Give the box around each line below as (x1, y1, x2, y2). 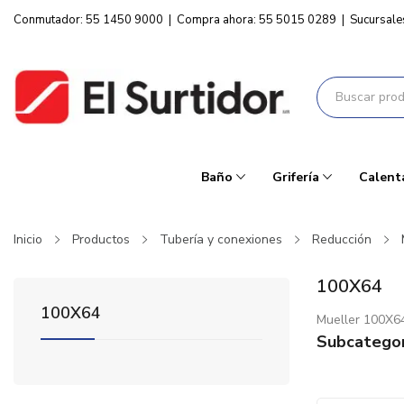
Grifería (271, 169, 319, 187)
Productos (72, 231, 130, 249)
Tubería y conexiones (160, 231, 282, 249)
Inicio (14, 231, 42, 249)
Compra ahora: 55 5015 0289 (177, 12, 336, 28)
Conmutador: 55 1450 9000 (14, 12, 163, 28)
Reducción (312, 231, 372, 249)
